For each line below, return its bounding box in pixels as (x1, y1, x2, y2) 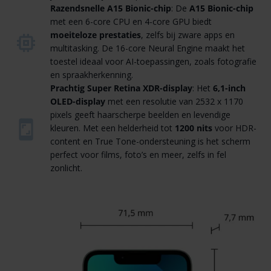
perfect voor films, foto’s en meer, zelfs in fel (50, 148, 226, 160)
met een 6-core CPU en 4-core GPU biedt (50, 15, 212, 27)
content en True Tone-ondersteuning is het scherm (50, 135, 250, 147)
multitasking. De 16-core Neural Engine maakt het (50, 42, 245, 54)
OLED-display (50, 95, 105, 107)
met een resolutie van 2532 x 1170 (105, 95, 243, 107)
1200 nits (175, 122, 212, 134)
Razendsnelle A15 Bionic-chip (50, 2, 171, 14)
